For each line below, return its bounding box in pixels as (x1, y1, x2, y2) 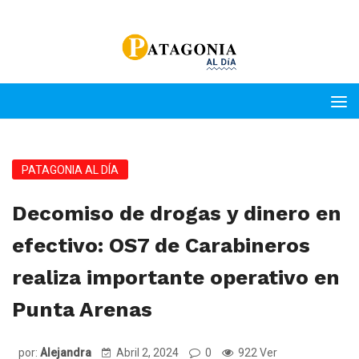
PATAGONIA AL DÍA (22, 163, 119, 176)
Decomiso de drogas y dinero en (12, 201, 341, 225)
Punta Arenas (12, 297, 152, 321)
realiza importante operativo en (12, 265, 340, 289)
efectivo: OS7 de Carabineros (12, 233, 310, 257)
